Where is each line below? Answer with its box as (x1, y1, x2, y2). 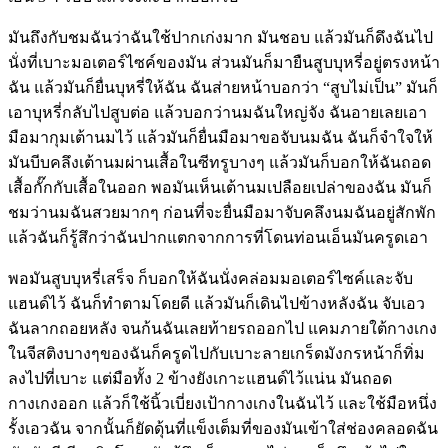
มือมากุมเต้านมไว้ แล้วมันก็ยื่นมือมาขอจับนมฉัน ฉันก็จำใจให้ (8, 128, 433, 146)
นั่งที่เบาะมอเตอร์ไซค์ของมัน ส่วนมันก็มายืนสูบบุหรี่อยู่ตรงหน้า (8, 53, 440, 71)
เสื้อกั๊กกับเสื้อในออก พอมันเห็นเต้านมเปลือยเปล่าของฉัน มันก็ (8, 178, 432, 196)
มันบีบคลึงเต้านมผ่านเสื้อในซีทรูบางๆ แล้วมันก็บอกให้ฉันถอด (8, 153, 431, 171)
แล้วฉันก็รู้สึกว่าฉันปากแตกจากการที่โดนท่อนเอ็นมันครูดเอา (8, 228, 428, 246)
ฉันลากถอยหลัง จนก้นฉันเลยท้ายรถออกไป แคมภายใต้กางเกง (8, 319, 437, 337)
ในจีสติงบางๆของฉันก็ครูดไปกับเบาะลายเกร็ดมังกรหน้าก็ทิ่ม (8, 344, 425, 362)
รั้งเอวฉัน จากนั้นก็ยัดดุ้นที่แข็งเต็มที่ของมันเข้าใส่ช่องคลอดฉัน (8, 419, 438, 437)
